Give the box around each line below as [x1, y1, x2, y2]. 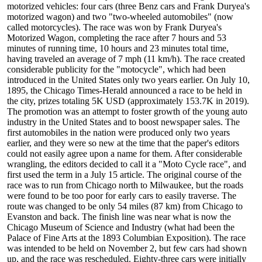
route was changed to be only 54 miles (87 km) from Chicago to [7, 201, 243, 212]
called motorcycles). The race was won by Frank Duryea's [7, 22, 222, 33]
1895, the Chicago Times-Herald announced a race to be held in [7, 85, 242, 96]
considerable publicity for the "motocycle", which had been [7, 64, 226, 75]
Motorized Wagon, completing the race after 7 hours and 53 [7, 33, 226, 43]
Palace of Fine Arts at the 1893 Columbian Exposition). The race [7, 233, 246, 243]
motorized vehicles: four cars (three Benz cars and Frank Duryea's [7, 1, 250, 12]
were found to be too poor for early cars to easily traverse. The [7, 191, 236, 201]
